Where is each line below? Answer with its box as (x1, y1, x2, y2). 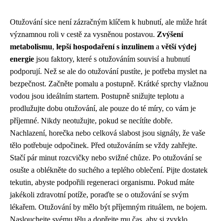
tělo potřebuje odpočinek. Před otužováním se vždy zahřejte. (10, 141, 197, 149)
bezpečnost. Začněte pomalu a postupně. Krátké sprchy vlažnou (10, 79, 208, 88)
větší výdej (161, 42, 196, 51)
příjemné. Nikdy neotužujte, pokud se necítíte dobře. (10, 116, 173, 125)
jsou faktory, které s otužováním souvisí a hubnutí (34, 55, 190, 63)
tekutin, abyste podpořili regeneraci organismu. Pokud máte (10, 178, 194, 186)
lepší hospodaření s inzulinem (56, 42, 154, 51)
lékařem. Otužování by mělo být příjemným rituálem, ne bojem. (10, 203, 207, 211)
